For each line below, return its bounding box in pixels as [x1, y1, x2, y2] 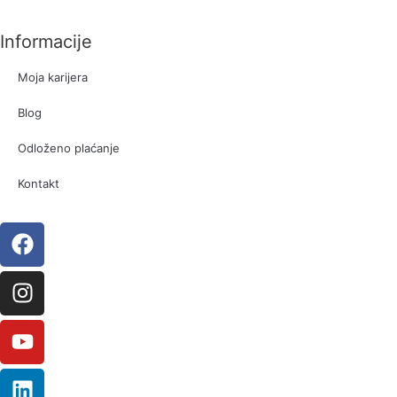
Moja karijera [18, 69, 88, 84]
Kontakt [18, 175, 59, 191]
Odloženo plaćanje [18, 140, 120, 155]
